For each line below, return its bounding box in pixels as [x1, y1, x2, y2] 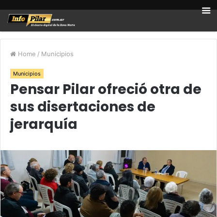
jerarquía [10, 115, 77, 134]
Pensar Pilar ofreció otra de [10, 80, 201, 99]
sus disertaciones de [10, 97, 155, 116]
